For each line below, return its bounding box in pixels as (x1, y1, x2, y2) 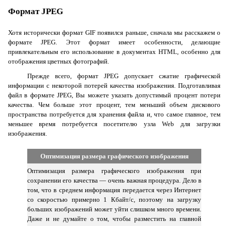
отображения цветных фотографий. (8, 58, 109, 65)
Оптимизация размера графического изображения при (27, 167, 202, 175)
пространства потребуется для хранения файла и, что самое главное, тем (8, 110, 220, 118)
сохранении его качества (27, 177, 98, 184)
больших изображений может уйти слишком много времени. (27, 205, 202, 213)
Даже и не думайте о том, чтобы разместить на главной (27, 215, 202, 222)
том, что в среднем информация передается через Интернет (27, 186, 202, 194)
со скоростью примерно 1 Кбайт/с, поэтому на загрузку (27, 196, 202, 203)
